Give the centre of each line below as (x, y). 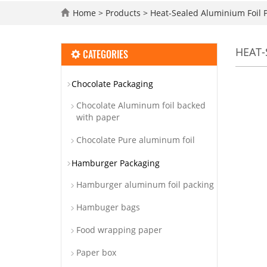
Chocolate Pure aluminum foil (136, 140)
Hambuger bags (108, 207)
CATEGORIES (104, 54)
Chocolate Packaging (112, 84)
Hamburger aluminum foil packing (145, 184)
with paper (98, 117)
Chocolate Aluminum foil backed (141, 105)
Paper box (96, 252)
